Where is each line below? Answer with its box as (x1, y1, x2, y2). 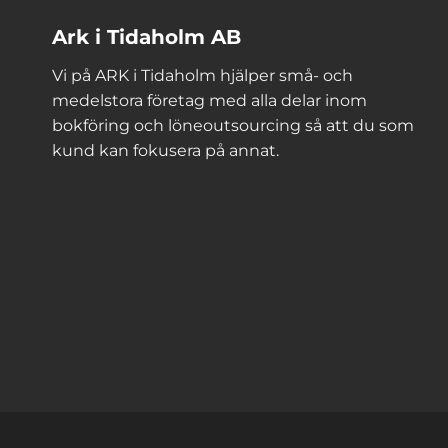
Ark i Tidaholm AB (52, 24, 241, 49)
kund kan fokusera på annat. (52, 140, 279, 160)
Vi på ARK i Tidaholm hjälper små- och (52, 65, 353, 85)
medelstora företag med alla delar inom (52, 90, 367, 110)
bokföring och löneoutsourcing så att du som (52, 115, 414, 135)
